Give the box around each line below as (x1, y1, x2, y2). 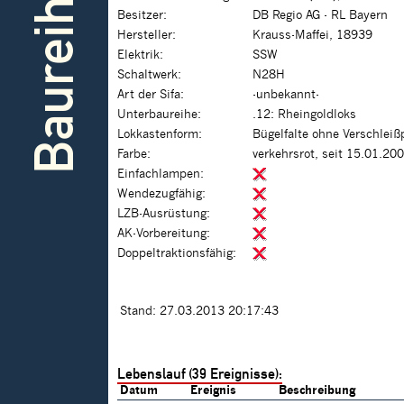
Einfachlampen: (117, 168, 204, 181)
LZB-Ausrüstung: (117, 207, 210, 221)
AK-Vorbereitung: (117, 227, 210, 241)
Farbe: (117, 148, 151, 161)
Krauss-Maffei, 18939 (252, 29, 372, 42)
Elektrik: (117, 49, 163, 62)
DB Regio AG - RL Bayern (252, 9, 388, 23)
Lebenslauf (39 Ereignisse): (117, 365, 282, 383)
